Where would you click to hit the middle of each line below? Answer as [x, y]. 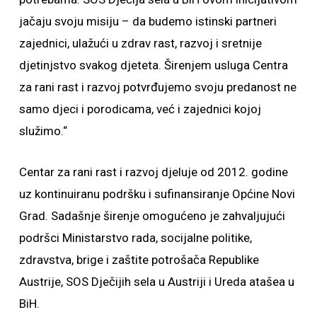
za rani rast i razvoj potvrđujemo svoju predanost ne [157, 87]
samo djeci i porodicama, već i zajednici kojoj [140, 109]
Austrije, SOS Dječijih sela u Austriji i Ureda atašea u [156, 282]
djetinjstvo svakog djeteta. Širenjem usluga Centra [153, 65]
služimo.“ [43, 131]
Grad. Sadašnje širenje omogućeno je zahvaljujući [152, 216]
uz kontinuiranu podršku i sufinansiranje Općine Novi [157, 194]
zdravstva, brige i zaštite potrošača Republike [139, 260]
